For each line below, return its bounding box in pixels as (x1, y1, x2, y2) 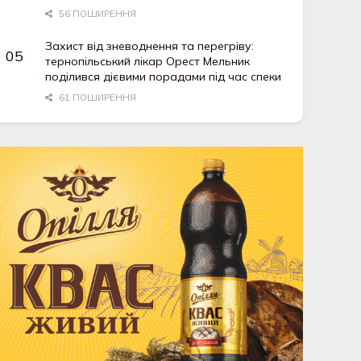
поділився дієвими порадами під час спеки (45, 69, 282, 85)
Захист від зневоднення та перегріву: (45, 39, 255, 54)
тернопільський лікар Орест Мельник (45, 54, 251, 69)
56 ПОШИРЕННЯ (56, 8, 136, 20)
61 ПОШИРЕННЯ (56, 92, 136, 104)
